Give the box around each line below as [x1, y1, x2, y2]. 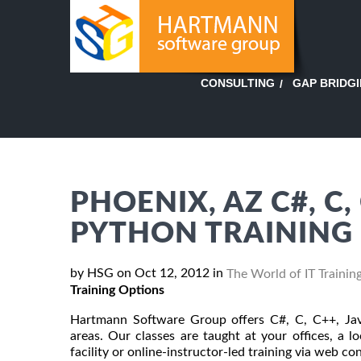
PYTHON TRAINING [70, 219, 353, 248]
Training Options [70, 283, 164, 297]
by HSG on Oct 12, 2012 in [70, 267, 226, 280]
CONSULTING [201, 77, 275, 90]
